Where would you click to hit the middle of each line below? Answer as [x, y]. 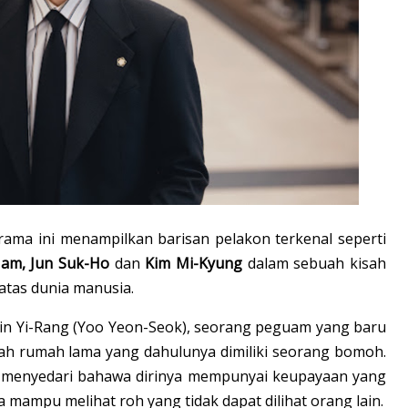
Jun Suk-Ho [72, 263]
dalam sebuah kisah [317, 263]
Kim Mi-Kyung [196, 263]
